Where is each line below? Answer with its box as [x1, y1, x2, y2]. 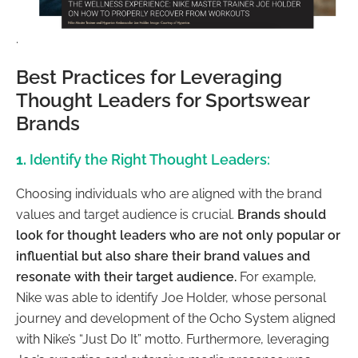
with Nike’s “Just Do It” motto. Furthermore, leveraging [16, 332, 329, 348]
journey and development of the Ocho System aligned [16, 311, 336, 327]
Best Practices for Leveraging [16, 66, 282, 89]
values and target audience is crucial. [16, 207, 237, 223]
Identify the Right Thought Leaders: [30, 151, 270, 169]
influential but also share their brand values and [16, 249, 310, 265]
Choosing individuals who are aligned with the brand [16, 186, 322, 202]
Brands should [237, 207, 326, 223]
